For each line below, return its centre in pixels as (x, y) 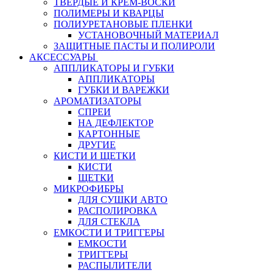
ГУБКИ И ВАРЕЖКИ (124, 90)
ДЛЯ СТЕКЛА (109, 222)
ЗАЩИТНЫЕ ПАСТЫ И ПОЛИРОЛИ (134, 46)
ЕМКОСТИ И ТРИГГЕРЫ (109, 232)
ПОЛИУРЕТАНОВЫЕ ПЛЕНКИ (123, 24)
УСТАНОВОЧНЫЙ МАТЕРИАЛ (148, 35)
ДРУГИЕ (97, 145)
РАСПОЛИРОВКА (118, 211)
